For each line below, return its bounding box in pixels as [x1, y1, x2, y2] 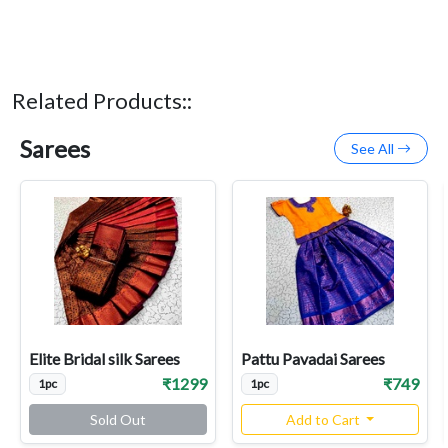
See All [351, 140, 397, 158]
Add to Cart [285, 411, 363, 429]
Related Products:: [12, 88, 192, 115]
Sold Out [90, 411, 146, 429]
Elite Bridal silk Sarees [29, 349, 180, 369]
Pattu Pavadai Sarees [241, 349, 385, 369]
